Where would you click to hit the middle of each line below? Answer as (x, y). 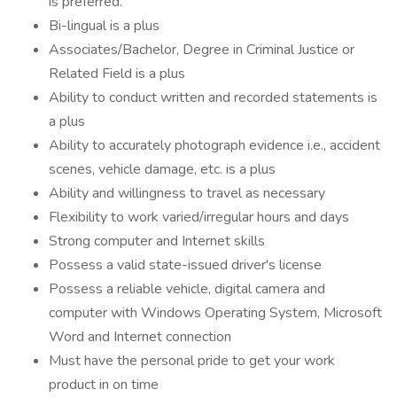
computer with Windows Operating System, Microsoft (215, 313)
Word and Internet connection (140, 337)
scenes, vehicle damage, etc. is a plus (162, 169)
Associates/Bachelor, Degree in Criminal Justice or (202, 50)
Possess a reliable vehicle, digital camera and (187, 289)
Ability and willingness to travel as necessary (187, 193)
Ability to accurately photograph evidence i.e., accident (214, 145)
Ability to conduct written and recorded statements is (213, 97)
